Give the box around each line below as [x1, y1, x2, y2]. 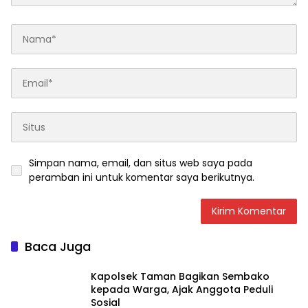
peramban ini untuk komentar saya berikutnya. [29, 170, 254, 185]
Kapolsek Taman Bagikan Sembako [91, 269, 269, 283]
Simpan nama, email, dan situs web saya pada [29, 156, 252, 170]
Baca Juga [25, 238, 91, 256]
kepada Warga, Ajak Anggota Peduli [91, 282, 273, 296]
